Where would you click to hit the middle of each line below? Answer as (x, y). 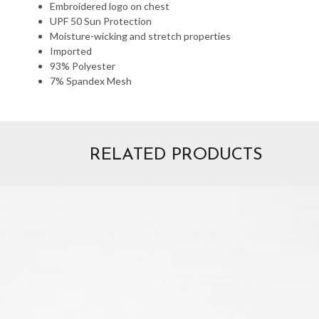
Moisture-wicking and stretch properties (140, 36)
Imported (71, 51)
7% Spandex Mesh (91, 80)
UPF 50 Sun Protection (101, 21)
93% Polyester (83, 66)
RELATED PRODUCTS (176, 155)
